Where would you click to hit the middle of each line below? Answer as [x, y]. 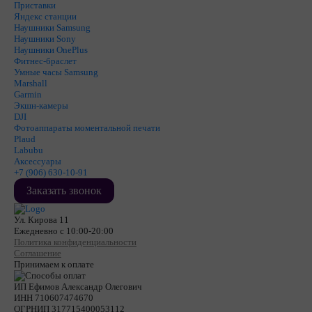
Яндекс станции [45, 16]
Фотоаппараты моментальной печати [87, 127]
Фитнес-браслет [45, 61]
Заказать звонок [64, 190]
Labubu [29, 150]
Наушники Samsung [52, 27]
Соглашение [38, 253]
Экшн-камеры [41, 105]
